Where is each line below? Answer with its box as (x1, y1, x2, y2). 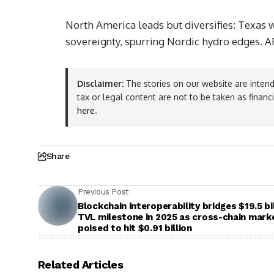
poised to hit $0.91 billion (78, 223, 192, 234)
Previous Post (78, 187, 129, 197)
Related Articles (38, 258, 124, 272)
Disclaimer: (77, 78, 124, 89)
